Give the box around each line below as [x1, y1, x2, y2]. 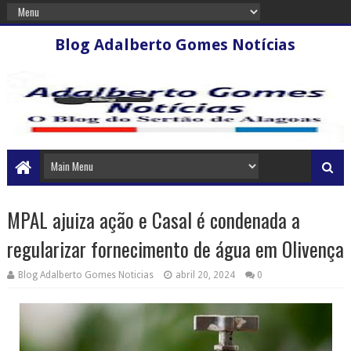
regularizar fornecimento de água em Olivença [6, 234, 344, 263]
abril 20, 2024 [175, 270, 235, 280]
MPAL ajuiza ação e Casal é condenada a [6, 205, 300, 234]
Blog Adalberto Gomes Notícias [55, 35, 296, 54]
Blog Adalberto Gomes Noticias [17, 270, 154, 280]
